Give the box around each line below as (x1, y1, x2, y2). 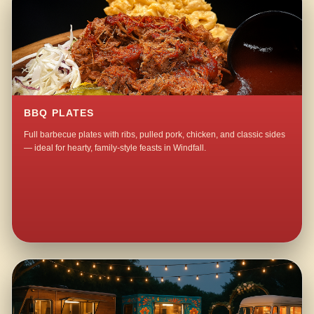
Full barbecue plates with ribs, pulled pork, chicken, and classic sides (24, 130, 286, 140)
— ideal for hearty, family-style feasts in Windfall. (24, 143, 207, 153)
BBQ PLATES (24, 108, 95, 119)
